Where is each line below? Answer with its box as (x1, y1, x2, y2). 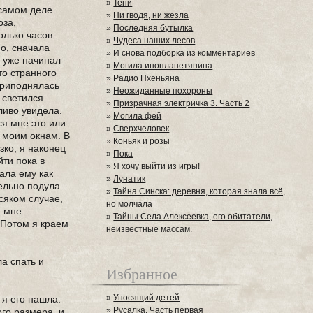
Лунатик (113, 174, 146, 184)
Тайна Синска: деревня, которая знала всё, (113, 187, 286, 196)
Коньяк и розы (113, 136, 170, 146)
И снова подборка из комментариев (113, 48, 256, 58)
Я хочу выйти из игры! (113, 161, 201, 171)
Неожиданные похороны (113, 86, 213, 96)
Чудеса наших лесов (113, 36, 196, 45)
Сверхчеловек (113, 124, 170, 133)
